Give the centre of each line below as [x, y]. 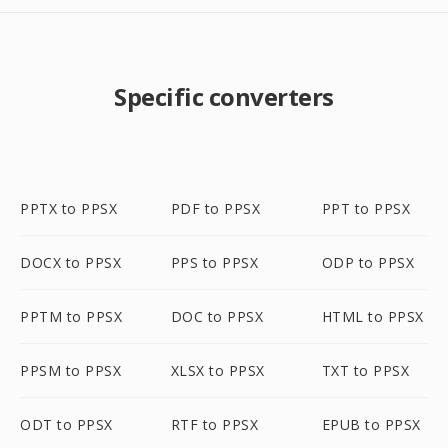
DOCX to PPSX [70, 262]
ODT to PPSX [66, 424]
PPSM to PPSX [70, 370]
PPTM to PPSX [71, 316]
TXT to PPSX [365, 370]
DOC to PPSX [217, 316]
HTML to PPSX [372, 316]
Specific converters [224, 96]
